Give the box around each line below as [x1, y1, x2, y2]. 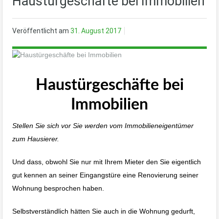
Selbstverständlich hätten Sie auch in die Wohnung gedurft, [12, 207, 195, 215]
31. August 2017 [70, 27, 121, 35]
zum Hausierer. [12, 134, 59, 143]
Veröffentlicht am [12, 27, 70, 35]
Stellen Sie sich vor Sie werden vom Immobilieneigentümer [12, 121, 194, 130]
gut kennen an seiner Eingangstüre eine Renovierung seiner [12, 171, 198, 179]
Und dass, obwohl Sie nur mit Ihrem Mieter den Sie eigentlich [12, 157, 201, 166]
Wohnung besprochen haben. [12, 184, 104, 192]
